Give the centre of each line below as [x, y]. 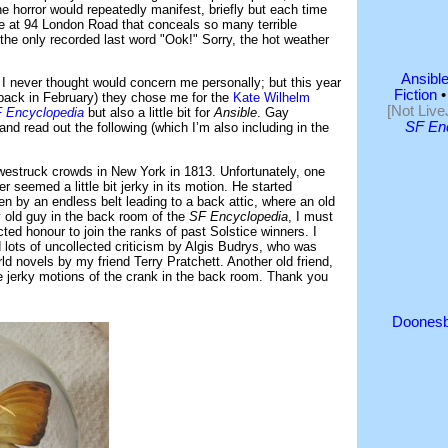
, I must [310, 216]
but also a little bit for [149, 113]
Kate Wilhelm [271, 98]
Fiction [415, 95]
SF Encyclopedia [238, 216]
